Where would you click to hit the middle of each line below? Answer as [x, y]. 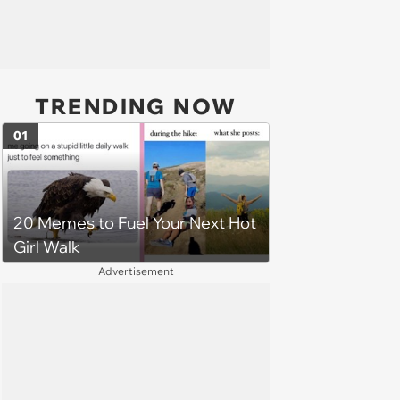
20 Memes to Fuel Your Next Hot [135, 223]
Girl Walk [47, 247]
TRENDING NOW [136, 106]
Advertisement [136, 271]
